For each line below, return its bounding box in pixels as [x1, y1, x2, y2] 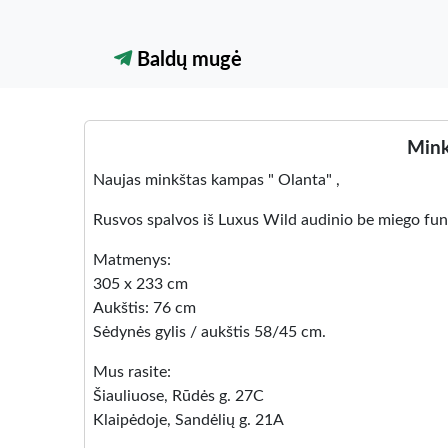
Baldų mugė [132, 50, 242, 70]
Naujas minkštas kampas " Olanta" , [93, 172, 340, 188]
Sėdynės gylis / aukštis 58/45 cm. [93, 324, 326, 340]
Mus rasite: [93, 364, 171, 380]
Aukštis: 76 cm [93, 300, 196, 316]
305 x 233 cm [93, 276, 188, 292]
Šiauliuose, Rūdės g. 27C [93, 388, 264, 404]
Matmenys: [93, 252, 171, 268]
